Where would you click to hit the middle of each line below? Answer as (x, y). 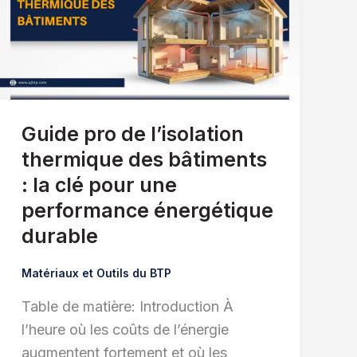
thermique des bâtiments (144, 160)
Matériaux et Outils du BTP (96, 273)
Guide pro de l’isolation (132, 134)
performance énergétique (147, 211)
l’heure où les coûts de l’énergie (125, 330)
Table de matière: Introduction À (127, 307)
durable (59, 236)
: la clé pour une (99, 185)
